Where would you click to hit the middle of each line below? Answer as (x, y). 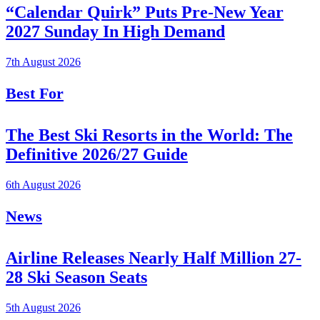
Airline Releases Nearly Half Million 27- (154, 258)
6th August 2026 (43, 185)
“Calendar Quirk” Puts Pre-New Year (145, 12)
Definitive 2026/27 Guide (97, 155)
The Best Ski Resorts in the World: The (149, 135)
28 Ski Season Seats (76, 277)
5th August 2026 (43, 308)
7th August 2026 (43, 62)
